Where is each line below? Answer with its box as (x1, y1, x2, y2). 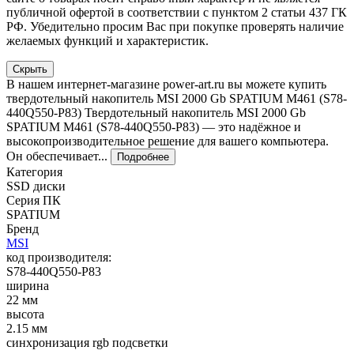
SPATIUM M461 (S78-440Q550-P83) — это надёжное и (6, 120, 301, 134)
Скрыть (13, 63, 47, 76)
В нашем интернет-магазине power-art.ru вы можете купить (6, 77, 326, 92)
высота (6, 307, 44, 322)
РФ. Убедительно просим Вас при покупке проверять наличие (6, 20, 344, 34)
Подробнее (117, 151, 169, 164)
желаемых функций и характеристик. (6, 34, 209, 48)
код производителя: (6, 250, 111, 265)
